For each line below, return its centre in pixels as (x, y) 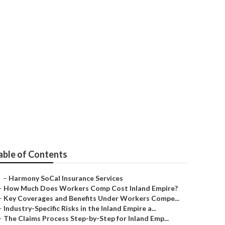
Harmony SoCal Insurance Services (66, 178)
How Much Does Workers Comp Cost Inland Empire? (91, 188)
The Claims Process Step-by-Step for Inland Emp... (86, 218)
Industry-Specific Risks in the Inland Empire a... (80, 208)
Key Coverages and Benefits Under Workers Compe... (91, 198)
